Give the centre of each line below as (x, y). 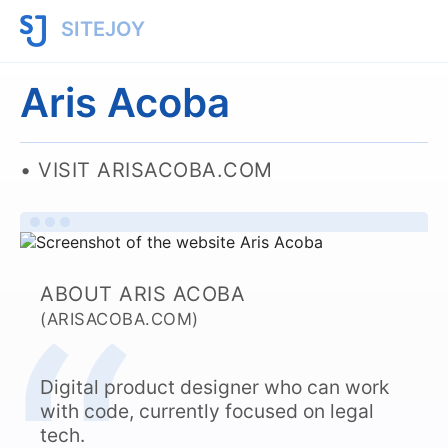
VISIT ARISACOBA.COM (155, 170)
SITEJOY (100, 29)
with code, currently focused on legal (207, 411)
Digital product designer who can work (214, 387)
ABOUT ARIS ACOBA (142, 294)
